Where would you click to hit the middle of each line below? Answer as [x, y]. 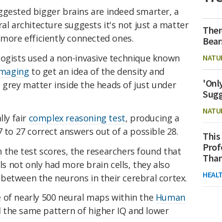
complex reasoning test [77, 118]
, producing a [152, 118]
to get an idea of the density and [97, 71]
